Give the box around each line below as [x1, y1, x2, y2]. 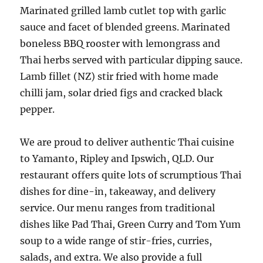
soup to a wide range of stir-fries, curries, [20, 235, 213, 247]
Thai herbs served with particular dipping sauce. [20, 54, 243, 66]
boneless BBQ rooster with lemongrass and [20, 38, 221, 49]
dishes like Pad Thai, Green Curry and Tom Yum [20, 218, 241, 230]
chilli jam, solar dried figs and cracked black [20, 87, 223, 99]
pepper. [20, 103, 55, 115]
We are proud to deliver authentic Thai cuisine [20, 136, 235, 148]
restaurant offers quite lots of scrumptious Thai [20, 169, 242, 181]
